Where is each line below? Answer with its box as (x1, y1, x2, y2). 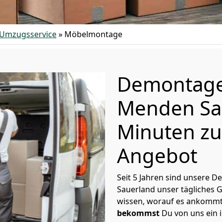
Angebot (117, 142, 197, 169)
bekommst (117, 208, 160, 219)
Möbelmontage (64, 29, 122, 40)
